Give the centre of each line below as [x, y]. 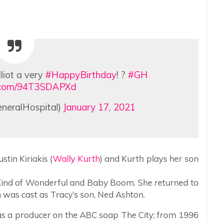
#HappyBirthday [81, 74]
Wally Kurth [76, 158]
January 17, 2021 [99, 107]
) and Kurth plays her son [149, 158]
